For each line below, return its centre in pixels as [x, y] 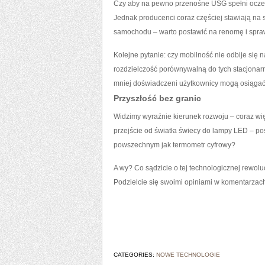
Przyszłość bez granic [157, 98]
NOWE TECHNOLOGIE [188, 255]
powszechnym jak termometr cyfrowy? [174, 145]
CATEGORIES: [135, 255]
